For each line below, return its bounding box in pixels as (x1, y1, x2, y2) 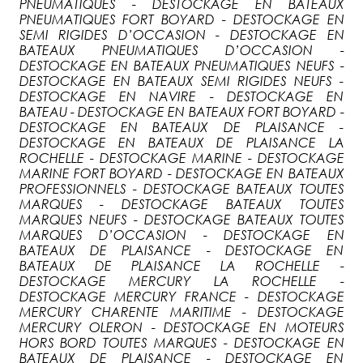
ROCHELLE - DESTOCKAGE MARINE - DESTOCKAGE (19, 150, 344, 165)
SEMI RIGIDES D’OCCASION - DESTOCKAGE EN (19, 27, 344, 42)
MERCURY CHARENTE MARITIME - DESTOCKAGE (19, 304, 344, 319)
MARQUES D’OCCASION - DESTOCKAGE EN (19, 227, 344, 242)
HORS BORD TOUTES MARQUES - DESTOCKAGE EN (19, 335, 344, 350)
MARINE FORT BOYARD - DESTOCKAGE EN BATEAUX (19, 165, 344, 181)
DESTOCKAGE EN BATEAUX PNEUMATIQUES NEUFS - (19, 58, 344, 73)
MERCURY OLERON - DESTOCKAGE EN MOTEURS (19, 319, 344, 335)
